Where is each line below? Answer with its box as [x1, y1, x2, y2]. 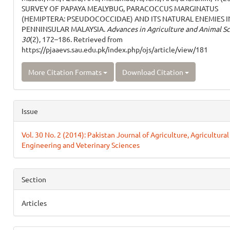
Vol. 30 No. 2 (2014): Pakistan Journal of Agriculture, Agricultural [21, 130, 229, 139]
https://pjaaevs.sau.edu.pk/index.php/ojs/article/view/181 [21, 45, 208, 54]
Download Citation [122, 67, 185, 76]
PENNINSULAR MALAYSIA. [21, 24, 107, 33]
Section [21, 175, 46, 184]
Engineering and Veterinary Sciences [21, 140, 140, 149]
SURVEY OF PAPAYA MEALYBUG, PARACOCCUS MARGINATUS [21, 4, 218, 13]
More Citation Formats [28, 67, 103, 76]
